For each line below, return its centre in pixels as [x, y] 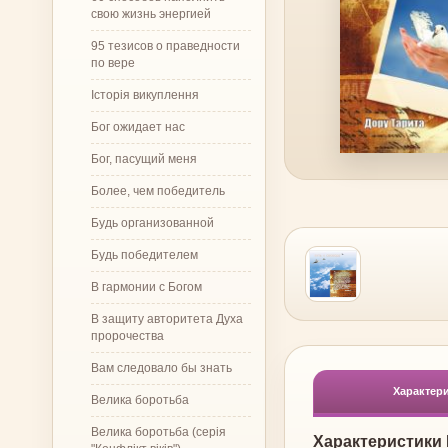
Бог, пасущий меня [144, 158]
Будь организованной [152, 222]
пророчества [127, 335]
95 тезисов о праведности [165, 45]
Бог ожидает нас [138, 126]
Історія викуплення [145, 94]
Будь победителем [144, 254]
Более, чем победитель [158, 190]
